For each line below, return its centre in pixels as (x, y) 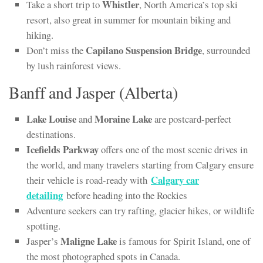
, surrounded (226, 50)
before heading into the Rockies (125, 195)
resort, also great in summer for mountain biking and (129, 20)
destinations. (51, 134)
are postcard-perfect (192, 119)
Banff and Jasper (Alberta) (93, 93)
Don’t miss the (56, 50)
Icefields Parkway (63, 150)
